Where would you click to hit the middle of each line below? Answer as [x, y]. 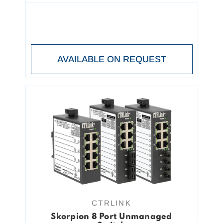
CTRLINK [111, 203]
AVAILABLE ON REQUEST [111, 59]
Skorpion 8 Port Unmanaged [111, 217]
